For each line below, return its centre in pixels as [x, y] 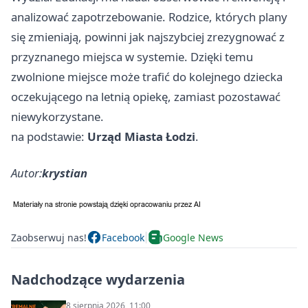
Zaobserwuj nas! [49, 237]
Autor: [26, 173]
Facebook [123, 237]
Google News [193, 237]
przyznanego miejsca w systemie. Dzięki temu [132, 57]
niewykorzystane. [57, 117]
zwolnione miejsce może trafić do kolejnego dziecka [147, 77]
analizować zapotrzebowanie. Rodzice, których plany [149, 17]
